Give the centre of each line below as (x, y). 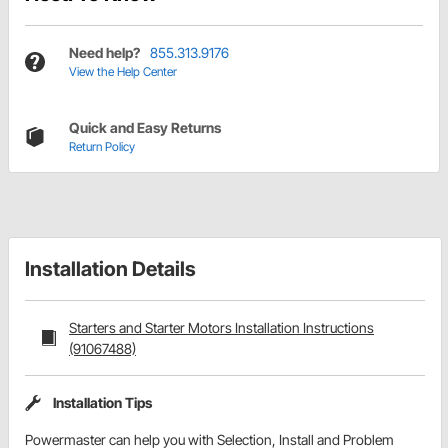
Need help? (104, 53)
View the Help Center (123, 72)
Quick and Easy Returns (145, 128)
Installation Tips (102, 403)
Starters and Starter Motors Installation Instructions (221, 328)
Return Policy (102, 147)
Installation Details (110, 269)
